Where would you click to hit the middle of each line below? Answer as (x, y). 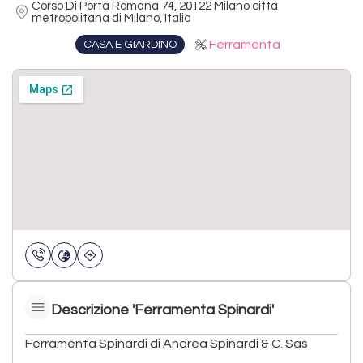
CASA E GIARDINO (130, 44)
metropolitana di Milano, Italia (111, 18)
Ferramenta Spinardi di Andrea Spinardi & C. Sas (167, 343)
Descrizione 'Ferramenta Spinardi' (162, 310)
